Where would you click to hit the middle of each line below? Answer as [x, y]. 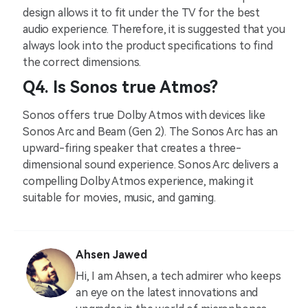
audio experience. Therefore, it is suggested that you [154, 30]
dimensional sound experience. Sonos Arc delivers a [151, 165]
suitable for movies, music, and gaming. [119, 198]
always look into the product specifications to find [148, 46]
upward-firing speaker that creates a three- [132, 148]
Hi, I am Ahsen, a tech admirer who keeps [178, 276]
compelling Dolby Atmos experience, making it [138, 181]
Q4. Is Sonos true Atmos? [120, 88]
